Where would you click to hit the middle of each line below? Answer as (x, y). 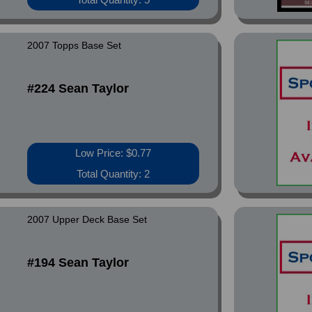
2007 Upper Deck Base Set (87, 219)
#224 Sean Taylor (78, 88)
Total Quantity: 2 (114, 174)
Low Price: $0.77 (114, 153)
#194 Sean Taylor (78, 263)
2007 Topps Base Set (75, 45)
